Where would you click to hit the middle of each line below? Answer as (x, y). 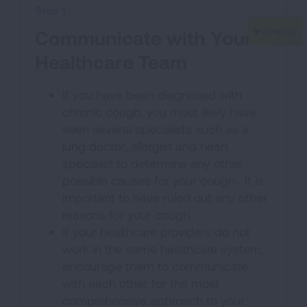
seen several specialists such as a (156, 129)
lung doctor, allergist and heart (145, 146)
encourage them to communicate (155, 266)
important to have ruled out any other (165, 197)
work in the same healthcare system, (163, 249)
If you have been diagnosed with (152, 95)
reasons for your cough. (127, 214)
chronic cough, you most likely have (159, 112)
